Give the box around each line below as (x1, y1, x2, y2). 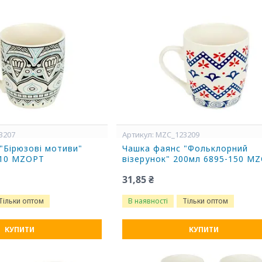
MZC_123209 (156, 129, 200, 140)
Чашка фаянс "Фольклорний (122, 143, 249, 154)
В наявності (128, 196, 168, 206)
